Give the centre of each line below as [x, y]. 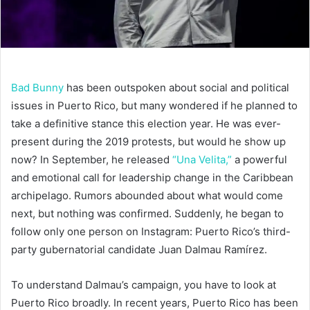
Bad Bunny [37, 87]
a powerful [259, 159]
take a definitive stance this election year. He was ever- [146, 123]
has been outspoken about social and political [176, 87]
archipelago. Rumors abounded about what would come [147, 195]
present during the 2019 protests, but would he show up [148, 141]
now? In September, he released [92, 159]
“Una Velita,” [202, 159]
